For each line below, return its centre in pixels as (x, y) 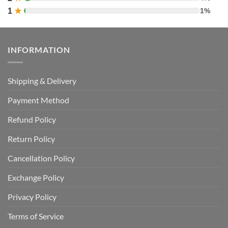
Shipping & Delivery (42, 80)
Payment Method (38, 100)
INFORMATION (39, 50)
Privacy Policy (32, 196)
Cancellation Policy (41, 158)
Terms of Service (36, 216)
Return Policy (31, 138)
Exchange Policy (36, 177)
